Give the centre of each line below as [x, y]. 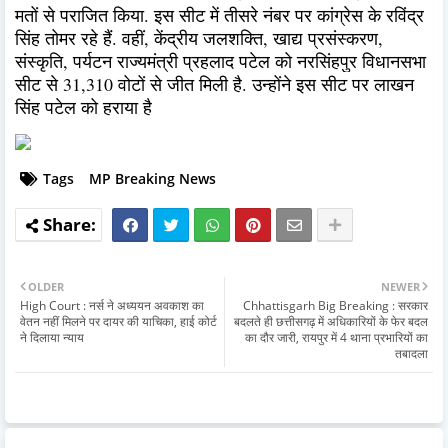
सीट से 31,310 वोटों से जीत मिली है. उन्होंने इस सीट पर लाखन [214, 83]
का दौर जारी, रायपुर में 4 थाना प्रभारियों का [336, 337]
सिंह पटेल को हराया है [83, 106]
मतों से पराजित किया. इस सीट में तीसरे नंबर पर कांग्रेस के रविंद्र [219, 14]
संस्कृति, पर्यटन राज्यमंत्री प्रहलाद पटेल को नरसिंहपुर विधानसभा [220, 60]
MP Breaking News [152, 178]
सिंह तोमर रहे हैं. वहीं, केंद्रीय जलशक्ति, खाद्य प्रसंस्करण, [199, 37]
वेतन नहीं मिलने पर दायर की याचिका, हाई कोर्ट [118, 321]
